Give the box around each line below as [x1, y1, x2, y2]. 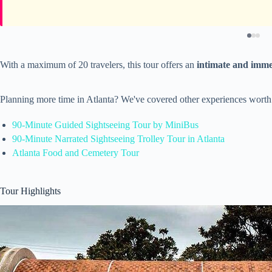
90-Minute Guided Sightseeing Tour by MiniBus [12, 119, 199, 130]
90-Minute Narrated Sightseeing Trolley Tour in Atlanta [12, 133, 225, 144]
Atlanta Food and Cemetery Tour [12, 147, 139, 158]
